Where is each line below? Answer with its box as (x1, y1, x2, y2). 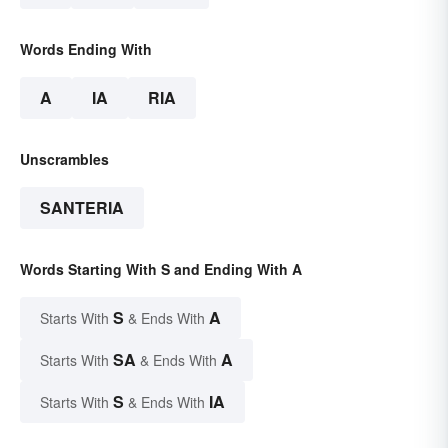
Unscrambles (20, 148, 109, 169)
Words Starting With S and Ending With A (20, 258, 302, 279)
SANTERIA (40, 195, 124, 219)
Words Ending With (20, 38, 152, 59)
